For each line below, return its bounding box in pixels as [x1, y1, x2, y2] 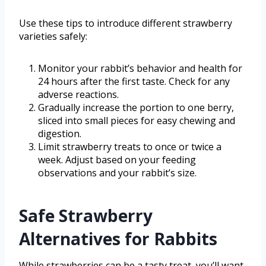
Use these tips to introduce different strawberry [19, 16, 232, 30]
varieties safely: [19, 29, 87, 43]
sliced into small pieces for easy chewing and [38, 113, 235, 127]
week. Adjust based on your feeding [38, 153, 196, 166]
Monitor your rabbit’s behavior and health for [38, 61, 242, 75]
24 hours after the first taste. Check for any [38, 74, 230, 88]
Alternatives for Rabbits [19, 227, 217, 250]
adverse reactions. [38, 87, 119, 101]
